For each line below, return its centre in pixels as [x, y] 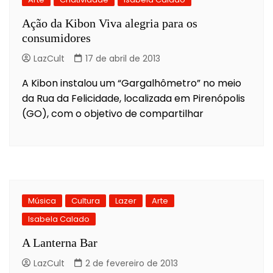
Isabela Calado [59, 219]
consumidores [56, 37]
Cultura [86, 200]
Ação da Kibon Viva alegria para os [110, 23]
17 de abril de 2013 [123, 58]
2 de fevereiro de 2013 [132, 263]
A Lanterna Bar [60, 242]
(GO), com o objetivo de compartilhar [113, 113]
